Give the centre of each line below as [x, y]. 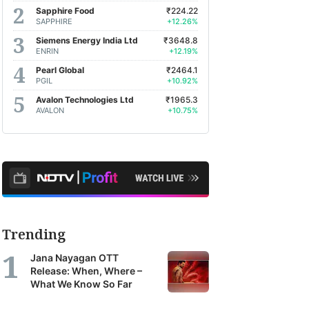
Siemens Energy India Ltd [87, 40]
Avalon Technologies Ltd [85, 99]
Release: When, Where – [86, 271]
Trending [34, 234]
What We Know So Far [81, 284]
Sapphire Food [65, 10]
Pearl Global [60, 70]
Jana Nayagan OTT [74, 258]
